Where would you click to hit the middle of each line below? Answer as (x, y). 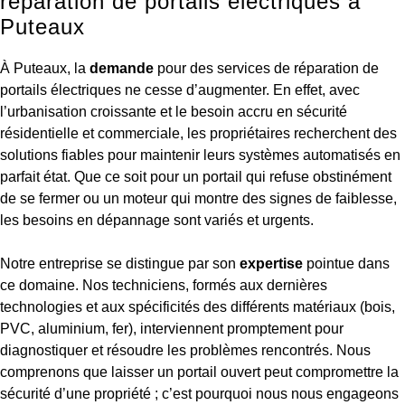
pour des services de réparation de (266, 68)
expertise (271, 263)
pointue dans (346, 263)
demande (122, 68)
